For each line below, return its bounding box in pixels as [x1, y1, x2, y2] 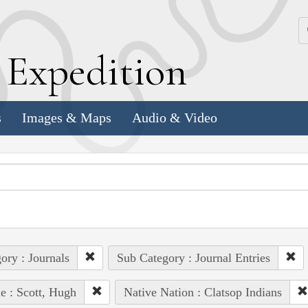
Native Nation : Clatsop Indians [123, 285, 282, 299]
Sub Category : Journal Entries [116, 250, 270, 265]
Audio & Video [132, 110, 217, 126]
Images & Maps [22, 110, 111, 126]
